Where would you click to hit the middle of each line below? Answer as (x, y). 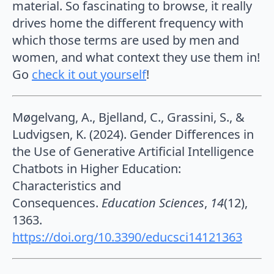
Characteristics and (67, 185)
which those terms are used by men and (126, 40)
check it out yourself (89, 74)
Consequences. (57, 202)
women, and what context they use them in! (136, 57)
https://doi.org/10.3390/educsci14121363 (127, 237)
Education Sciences (153, 202)
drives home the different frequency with (128, 23)
